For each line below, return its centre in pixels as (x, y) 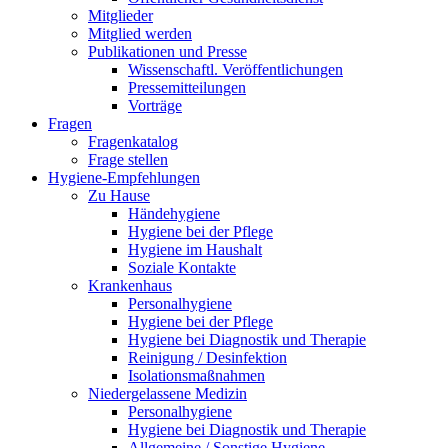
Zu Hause (119, 196)
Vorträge (155, 106)
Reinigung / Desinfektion (207, 358)
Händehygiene (174, 214)
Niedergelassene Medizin (167, 394)
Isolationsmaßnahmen (196, 376)
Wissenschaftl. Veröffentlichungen (235, 70)
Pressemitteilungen (187, 88)
